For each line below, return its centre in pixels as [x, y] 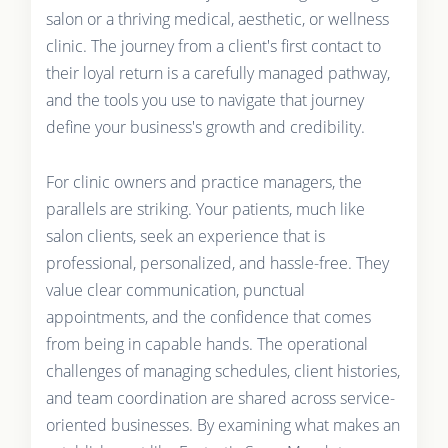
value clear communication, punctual [175, 289]
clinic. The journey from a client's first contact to [213, 45]
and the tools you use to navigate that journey [204, 99]
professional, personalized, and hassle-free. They [217, 262]
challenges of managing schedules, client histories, [222, 370]
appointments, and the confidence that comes [208, 316]
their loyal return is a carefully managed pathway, [217, 72]
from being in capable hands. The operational [206, 343]
